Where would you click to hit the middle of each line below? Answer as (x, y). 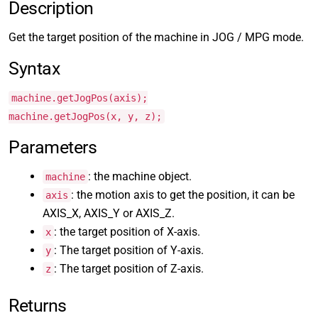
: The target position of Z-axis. (129, 269)
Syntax (34, 68)
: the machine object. (140, 176)
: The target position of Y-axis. (129, 250)
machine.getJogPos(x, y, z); (85, 116)
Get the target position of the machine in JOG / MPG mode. (156, 37)
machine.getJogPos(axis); (79, 98)
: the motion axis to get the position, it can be (183, 195)
